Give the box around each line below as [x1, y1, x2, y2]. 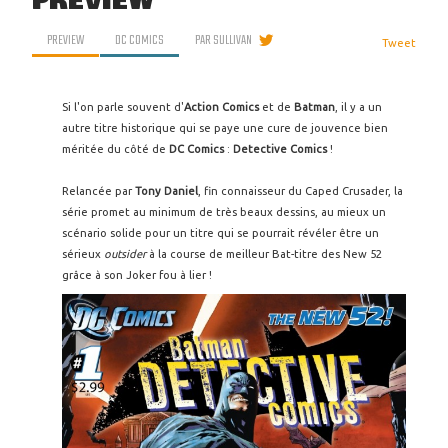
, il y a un [335, 101, 382, 113]
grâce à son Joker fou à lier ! [62, 269, 215, 281]
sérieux [62, 248, 104, 260]
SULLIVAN [213, 29, 252, 51]
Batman [294, 101, 335, 113]
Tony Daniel [135, 185, 198, 197]
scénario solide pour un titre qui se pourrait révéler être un [62, 227, 379, 239]
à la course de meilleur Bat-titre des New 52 [149, 248, 382, 260]
